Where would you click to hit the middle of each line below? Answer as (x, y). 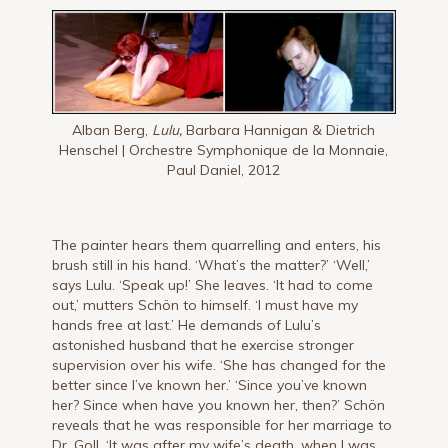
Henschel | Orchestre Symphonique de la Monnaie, (224, 149)
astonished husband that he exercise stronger (203, 344)
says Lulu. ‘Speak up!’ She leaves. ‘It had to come (213, 284)
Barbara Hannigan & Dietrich (279, 129)
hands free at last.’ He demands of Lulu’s (187, 324)
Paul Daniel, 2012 (224, 169)
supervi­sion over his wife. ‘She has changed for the (219, 364)
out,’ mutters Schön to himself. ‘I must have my (205, 304)
